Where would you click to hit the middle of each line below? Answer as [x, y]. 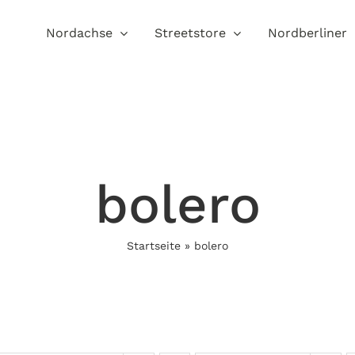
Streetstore [190, 33]
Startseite [154, 245]
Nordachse [79, 33]
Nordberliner [307, 33]
